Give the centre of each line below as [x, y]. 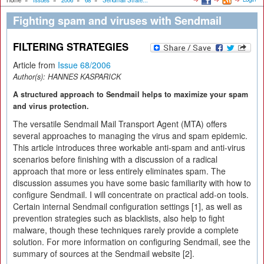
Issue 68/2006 [84, 65]
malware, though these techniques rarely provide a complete [126, 230]
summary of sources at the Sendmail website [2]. [104, 253]
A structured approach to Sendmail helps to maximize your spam [131, 94]
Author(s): [30, 77]
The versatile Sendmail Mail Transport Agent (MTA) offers [120, 124]
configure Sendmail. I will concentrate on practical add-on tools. [131, 194]
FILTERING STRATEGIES [71, 47]
